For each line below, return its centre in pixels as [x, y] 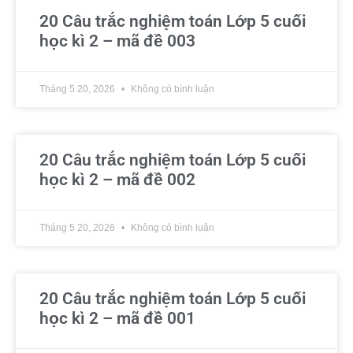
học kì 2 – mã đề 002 [117, 180]
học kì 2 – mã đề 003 [117, 41]
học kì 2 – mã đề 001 [117, 318]
